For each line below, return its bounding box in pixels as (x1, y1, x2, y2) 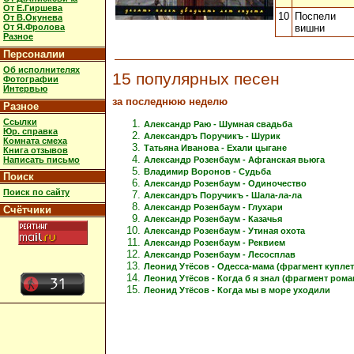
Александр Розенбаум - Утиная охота (144, 225, 305, 235)
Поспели (295, 10, 336, 23)
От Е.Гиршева (3, 3, 62, 13)
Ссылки (3, 116, 37, 126)
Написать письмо (3, 154, 80, 164)
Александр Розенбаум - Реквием (144, 237, 285, 247)
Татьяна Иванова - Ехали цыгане (144, 142, 287, 153)
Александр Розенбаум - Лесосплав (144, 249, 296, 259)
